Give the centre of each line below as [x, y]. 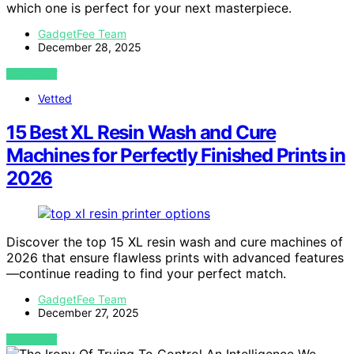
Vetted [55, 98]
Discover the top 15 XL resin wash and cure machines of [175, 241]
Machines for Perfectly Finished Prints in [176, 155]
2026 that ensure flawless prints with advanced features [175, 257]
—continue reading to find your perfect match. [146, 273]
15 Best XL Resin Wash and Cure [141, 132]
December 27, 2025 [88, 312]
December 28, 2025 [90, 47]
